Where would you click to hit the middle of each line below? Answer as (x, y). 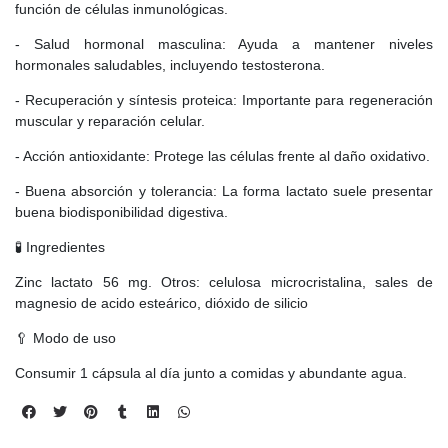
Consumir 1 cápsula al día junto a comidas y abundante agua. (211, 373)
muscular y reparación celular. (110, 121)
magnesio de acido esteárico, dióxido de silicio (161, 303)
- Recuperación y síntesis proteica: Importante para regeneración (224, 100)
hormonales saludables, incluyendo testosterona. (170, 65)
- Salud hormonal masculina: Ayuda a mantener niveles (224, 44)
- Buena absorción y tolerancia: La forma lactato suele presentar (224, 191)
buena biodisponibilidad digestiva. (121, 212)
